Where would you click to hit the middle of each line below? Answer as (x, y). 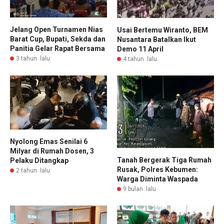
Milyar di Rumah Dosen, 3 (52, 151)
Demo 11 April (140, 49)
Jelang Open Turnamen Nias (56, 30)
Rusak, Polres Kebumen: (157, 170)
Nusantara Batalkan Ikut (156, 39)
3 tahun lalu (33, 59)
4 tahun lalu (140, 59)
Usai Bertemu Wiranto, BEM (162, 30)
